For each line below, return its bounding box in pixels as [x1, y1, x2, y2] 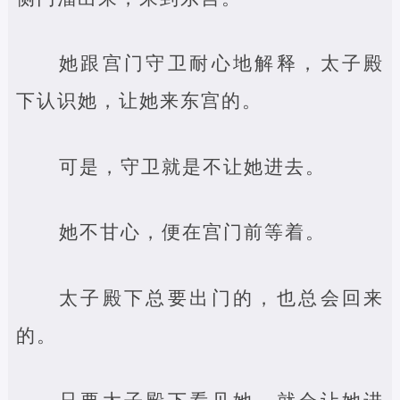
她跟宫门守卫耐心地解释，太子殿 [58, 53, 385, 73]
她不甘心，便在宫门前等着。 [58, 221, 326, 242]
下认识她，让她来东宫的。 [15, 90, 262, 111]
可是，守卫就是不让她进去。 [58, 155, 326, 177]
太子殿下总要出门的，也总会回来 [58, 287, 385, 308]
